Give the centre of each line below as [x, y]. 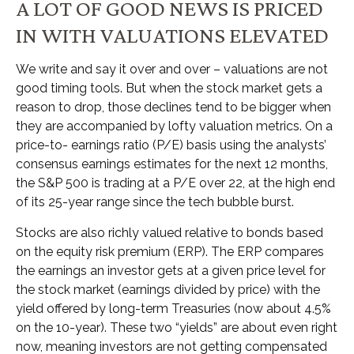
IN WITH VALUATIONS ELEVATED [172, 35]
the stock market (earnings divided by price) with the [168, 290]
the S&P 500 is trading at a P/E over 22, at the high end [175, 183]
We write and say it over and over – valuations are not [172, 70]
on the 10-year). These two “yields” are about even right [177, 328]
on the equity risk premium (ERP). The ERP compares [170, 252]
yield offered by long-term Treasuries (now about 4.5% [173, 309]
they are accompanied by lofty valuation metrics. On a [174, 126]
